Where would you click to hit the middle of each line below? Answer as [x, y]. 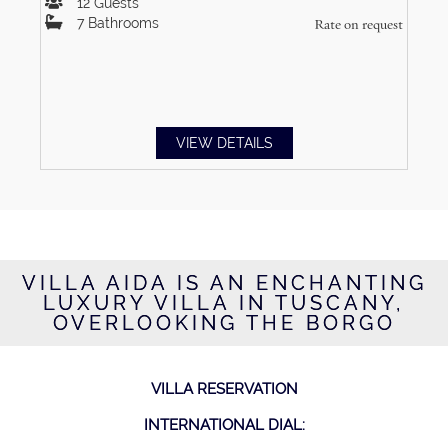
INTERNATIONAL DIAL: [224, 425]
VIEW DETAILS [224, 142]
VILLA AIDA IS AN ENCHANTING [224, 283]
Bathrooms [122, 22]
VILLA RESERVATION [224, 389]
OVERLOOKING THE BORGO [224, 323]
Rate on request [358, 24]
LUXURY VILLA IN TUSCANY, [224, 303]
